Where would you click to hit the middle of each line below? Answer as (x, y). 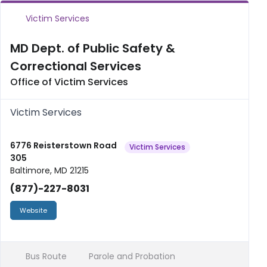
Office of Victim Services (69, 82)
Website (33, 210)
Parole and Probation (131, 256)
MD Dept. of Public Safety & (93, 48)
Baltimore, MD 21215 (49, 170)
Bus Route (45, 256)
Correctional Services (76, 66)
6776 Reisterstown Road (63, 145)
